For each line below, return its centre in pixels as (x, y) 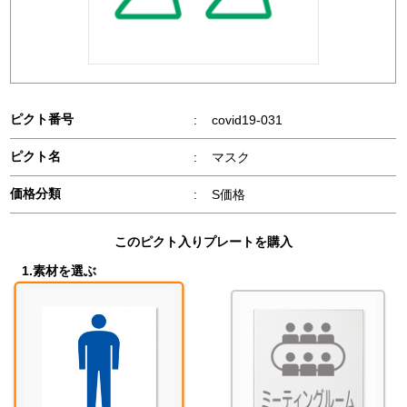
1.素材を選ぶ (59, 271)
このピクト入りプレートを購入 (203, 242)
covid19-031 (248, 120)
